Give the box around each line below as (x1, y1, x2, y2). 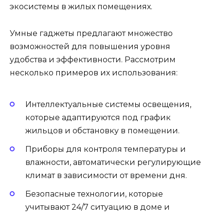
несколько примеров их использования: (10, 68, 178, 77)
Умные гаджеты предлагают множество (10, 28, 173, 38)
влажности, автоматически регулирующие (25, 158, 201, 167)
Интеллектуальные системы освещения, (25, 99, 191, 109)
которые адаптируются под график (25, 112, 171, 122)
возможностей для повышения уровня (10, 41, 170, 51)
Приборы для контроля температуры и (25, 145, 186, 154)
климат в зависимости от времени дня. (25, 171, 187, 181)
